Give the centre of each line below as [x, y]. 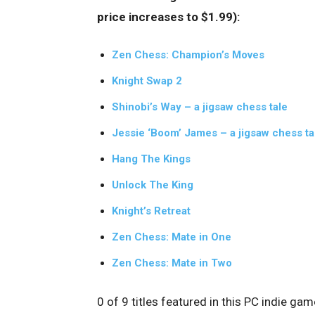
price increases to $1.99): [168, 17]
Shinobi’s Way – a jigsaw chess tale [200, 107]
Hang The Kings [151, 159]
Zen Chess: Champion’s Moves [188, 55]
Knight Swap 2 [147, 81]
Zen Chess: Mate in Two [172, 263]
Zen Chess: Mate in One [172, 237]
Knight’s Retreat [151, 211]
